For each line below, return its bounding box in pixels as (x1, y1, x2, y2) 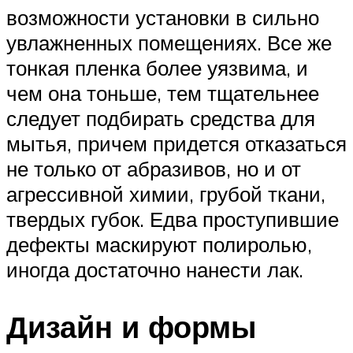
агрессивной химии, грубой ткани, (6, 180, 325, 206)
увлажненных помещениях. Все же (6, 29, 332, 55)
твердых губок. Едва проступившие (6, 206, 339, 232)
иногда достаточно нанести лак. (6, 256, 303, 282)
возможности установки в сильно (6, 4, 319, 30)
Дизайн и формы (6, 307, 256, 346)
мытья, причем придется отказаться (6, 130, 347, 156)
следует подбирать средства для (6, 105, 315, 131)
